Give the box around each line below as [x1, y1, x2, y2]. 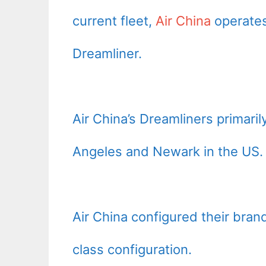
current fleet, [72, 13, 156, 29]
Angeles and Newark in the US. [72, 144, 263, 160]
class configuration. [72, 242, 192, 258]
